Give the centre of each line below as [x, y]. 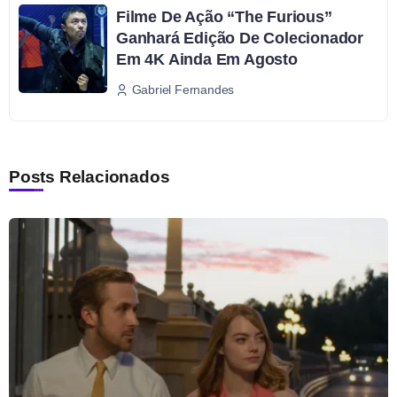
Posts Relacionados [90, 177]
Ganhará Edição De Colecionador [240, 38]
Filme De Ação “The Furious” [224, 16]
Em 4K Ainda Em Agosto [207, 59]
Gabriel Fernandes [183, 90]
